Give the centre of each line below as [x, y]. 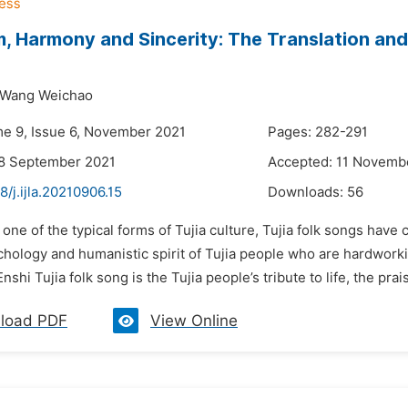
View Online [194, 321]
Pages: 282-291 [318, 132]
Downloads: [307, 192]
